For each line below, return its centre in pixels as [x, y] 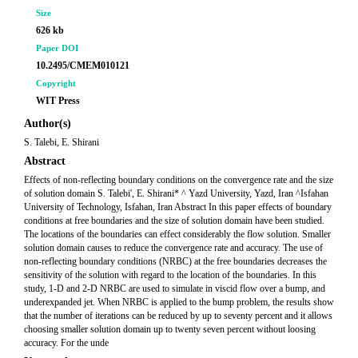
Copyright [56, 83]
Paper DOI [57, 48]
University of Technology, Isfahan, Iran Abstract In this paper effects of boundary [178, 207]
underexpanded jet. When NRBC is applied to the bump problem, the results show [179, 302]
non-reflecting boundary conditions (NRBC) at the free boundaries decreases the [175, 261]
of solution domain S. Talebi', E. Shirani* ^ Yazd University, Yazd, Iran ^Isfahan [176, 193]
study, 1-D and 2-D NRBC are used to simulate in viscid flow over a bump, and [175, 288]
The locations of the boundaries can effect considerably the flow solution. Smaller [177, 234]
